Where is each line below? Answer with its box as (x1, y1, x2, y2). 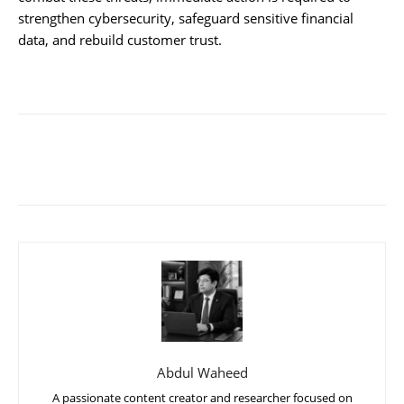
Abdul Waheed (156, 363, 248, 381)
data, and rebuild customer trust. (18, 30, 222, 49)
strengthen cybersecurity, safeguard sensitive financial (18, 8, 353, 27)
